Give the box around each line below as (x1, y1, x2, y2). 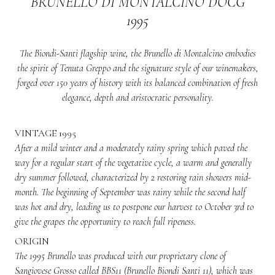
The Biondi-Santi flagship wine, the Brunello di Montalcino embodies (19, 47, 256, 60)
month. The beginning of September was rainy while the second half (15, 185, 246, 198)
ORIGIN (15, 234, 49, 247)
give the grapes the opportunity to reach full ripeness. (15, 215, 196, 228)
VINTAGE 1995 (15, 126, 76, 139)
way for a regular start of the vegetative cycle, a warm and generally (15, 156, 252, 169)
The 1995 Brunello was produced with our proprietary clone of (15, 249, 226, 262)
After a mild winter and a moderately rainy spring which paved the (15, 141, 247, 154)
